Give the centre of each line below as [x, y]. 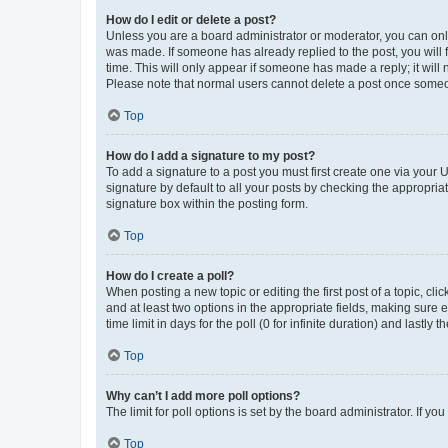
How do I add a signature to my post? [210, 155]
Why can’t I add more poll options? [203, 395]
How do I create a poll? [170, 275]
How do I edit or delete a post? [191, 19]
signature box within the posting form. [207, 203]
